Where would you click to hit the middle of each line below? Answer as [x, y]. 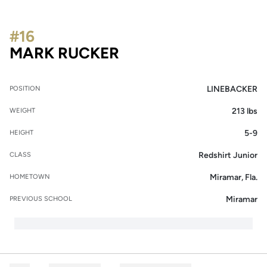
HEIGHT [21, 133]
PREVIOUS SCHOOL [41, 199]
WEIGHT [22, 111]
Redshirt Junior [228, 155]
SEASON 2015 [169, 52]
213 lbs [245, 111]
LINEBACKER [232, 89]
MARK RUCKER [64, 53]
